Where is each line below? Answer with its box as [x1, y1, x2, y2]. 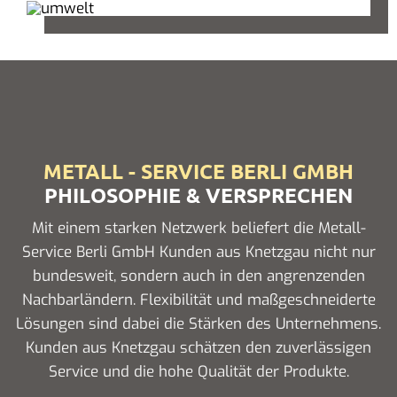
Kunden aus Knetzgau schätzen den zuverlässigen [26, 337, 371, 358]
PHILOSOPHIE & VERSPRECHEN [44, 182, 353, 208]
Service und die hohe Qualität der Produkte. [48, 361, 349, 382]
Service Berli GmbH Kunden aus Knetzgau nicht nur [21, 241, 376, 262]
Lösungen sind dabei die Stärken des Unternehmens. [16, 313, 381, 334]
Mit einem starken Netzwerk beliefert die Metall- [31, 217, 366, 238]
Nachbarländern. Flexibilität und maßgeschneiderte [21, 289, 376, 310]
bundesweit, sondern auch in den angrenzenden [32, 265, 365, 286]
